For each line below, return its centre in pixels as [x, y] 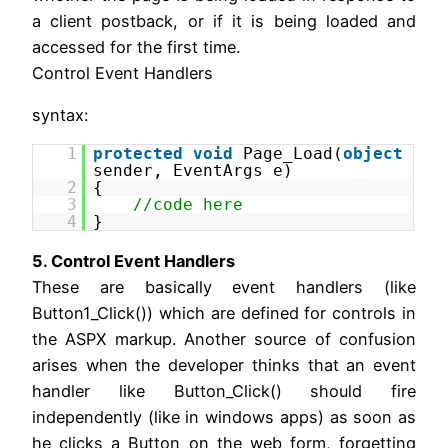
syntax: [60, 115]
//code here [188, 205]
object [373, 154]
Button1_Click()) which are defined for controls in [224, 312]
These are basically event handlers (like [224, 286]
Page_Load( [293, 154]
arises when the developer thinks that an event [224, 364]
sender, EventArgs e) [193, 171]
